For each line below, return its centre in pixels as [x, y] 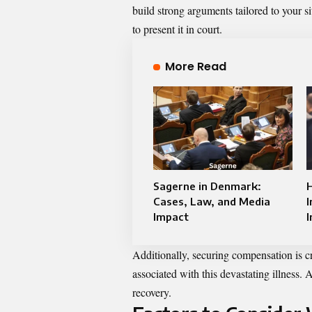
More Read [195, 67]
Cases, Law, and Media [212, 202]
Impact [171, 217]
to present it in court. [177, 29]
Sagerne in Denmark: [207, 186]
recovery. [152, 292]
